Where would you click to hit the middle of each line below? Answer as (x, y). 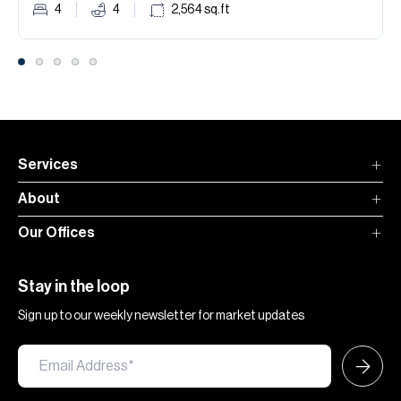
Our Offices (56, 233)
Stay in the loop (74, 286)
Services (48, 165)
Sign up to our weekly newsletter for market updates (161, 316)
